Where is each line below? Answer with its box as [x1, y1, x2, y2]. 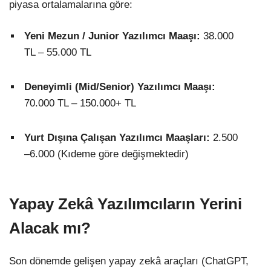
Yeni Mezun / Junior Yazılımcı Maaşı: [24, 30, 200, 42]
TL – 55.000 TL [24, 47, 91, 59]
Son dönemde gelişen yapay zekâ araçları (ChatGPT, [9, 255, 249, 267]
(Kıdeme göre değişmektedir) [54, 148, 189, 160]
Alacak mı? [9, 219, 91, 237]
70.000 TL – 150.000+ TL [24, 97, 136, 109]
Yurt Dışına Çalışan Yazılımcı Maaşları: [24, 132, 210, 144]
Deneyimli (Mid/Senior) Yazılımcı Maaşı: [24, 81, 215, 93]
